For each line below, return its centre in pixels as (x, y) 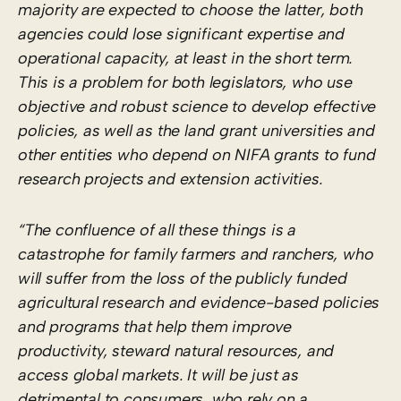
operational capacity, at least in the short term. (186, 58)
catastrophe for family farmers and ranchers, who (196, 254)
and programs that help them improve (155, 326)
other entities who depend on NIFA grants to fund (197, 154)
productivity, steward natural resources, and (176, 350)
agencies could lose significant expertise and (181, 34)
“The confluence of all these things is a (157, 230)
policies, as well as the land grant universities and (196, 130)
